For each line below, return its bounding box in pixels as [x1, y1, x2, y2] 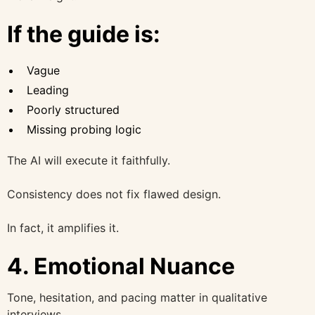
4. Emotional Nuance [7, 252, 235, 280]
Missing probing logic [27, 122, 141, 136]
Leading [27, 82, 69, 97]
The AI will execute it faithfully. [7, 153, 170, 167]
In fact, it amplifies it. [7, 220, 119, 235]
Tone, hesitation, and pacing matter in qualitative [7, 290, 267, 304]
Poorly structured [27, 102, 120, 117]
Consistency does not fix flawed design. [7, 186, 221, 201]
